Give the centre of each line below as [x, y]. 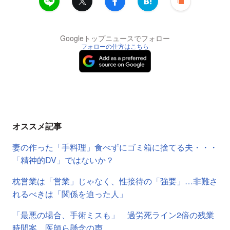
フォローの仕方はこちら [115, 46]
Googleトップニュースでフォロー [115, 38]
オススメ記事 [37, 126]
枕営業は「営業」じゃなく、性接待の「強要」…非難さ [115, 181]
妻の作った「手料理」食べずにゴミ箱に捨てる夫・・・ [115, 147]
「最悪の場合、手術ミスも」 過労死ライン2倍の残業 [113, 215]
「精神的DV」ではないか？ [63, 160]
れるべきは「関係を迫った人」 [70, 194]
